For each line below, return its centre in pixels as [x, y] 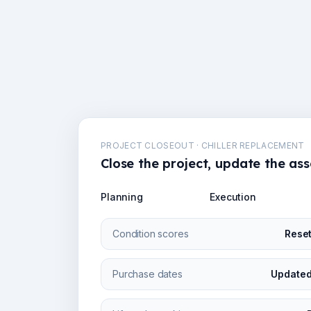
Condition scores [151, 234]
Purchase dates [148, 274]
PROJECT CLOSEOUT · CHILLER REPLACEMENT [203, 145]
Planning [122, 197]
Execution [233, 197]
